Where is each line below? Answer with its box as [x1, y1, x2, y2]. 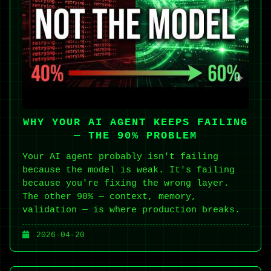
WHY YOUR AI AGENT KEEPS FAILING [23, 116, 248, 128]
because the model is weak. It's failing [22, 164, 235, 175]
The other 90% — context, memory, [22, 191, 197, 202]
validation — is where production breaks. [22, 204, 240, 215]
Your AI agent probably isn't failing [22, 151, 218, 162]
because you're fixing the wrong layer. [22, 177, 229, 189]
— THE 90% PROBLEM [74, 129, 197, 142]
